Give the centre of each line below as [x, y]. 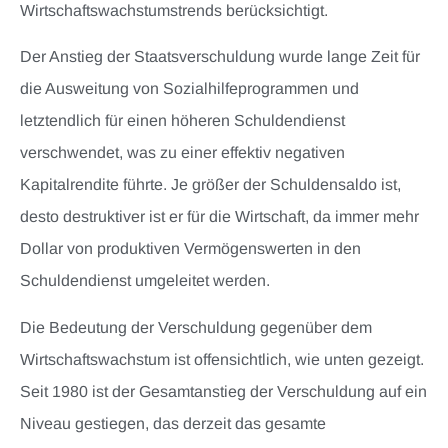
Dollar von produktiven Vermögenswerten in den [190, 249]
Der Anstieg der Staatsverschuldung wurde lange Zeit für [220, 57]
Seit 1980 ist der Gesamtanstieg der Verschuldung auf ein [223, 391]
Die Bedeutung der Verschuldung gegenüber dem [196, 327]
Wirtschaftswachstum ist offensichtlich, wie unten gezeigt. [222, 359]
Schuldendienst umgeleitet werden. [145, 281]
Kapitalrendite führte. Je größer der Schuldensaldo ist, [210, 185]
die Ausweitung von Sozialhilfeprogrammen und [189, 89]
